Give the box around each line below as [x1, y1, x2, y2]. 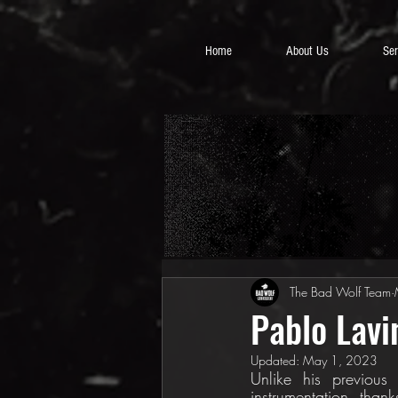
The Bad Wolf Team [290, 283, 391, 301]
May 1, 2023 [303, 351, 378, 369]
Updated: [251, 351, 303, 369]
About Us [286, 44, 329, 59]
